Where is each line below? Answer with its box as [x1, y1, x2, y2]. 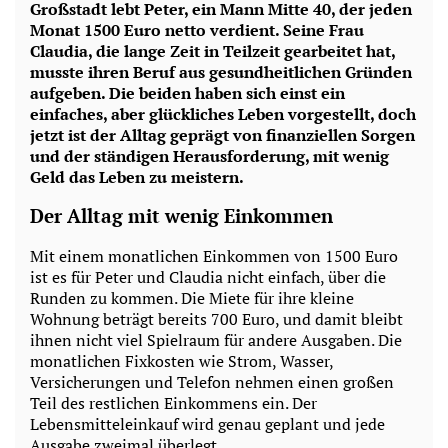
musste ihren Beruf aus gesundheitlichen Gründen [30, 60, 412, 83]
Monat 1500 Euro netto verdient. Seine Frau [30, 18, 364, 41]
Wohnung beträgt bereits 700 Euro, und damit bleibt [30, 308, 403, 331]
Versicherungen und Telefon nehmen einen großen [30, 371, 394, 394]
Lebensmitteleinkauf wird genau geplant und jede [30, 413, 385, 436]
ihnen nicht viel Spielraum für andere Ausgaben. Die [30, 329, 402, 352]
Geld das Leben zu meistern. [30, 165, 244, 188]
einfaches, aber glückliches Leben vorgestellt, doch [30, 102, 416, 125]
